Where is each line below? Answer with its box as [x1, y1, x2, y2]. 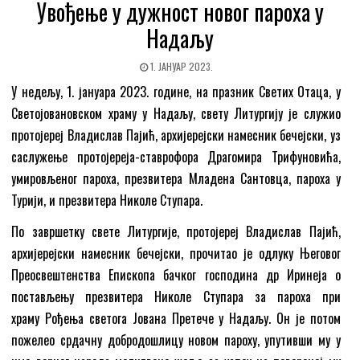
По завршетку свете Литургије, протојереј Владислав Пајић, [11, 222, 341, 242]
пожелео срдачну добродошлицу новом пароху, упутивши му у [11, 330, 341, 350]
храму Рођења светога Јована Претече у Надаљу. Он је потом [11, 309, 341, 329]
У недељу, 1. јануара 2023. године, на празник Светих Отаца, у [11, 82, 341, 102]
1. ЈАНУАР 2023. [147, 59, 213, 74]
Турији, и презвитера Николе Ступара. [11, 190, 203, 211]
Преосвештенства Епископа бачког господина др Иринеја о [11, 265, 341, 285]
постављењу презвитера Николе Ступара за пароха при [11, 287, 341, 307]
